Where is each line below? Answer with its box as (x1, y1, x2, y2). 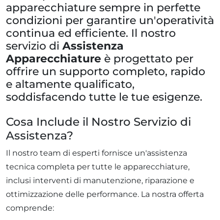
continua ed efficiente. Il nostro (6, 26, 176, 39)
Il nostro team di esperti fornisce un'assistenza (6, 148, 187, 158)
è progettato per (101, 52, 193, 65)
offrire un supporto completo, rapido (6, 64, 205, 78)
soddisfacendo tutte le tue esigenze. (6, 90, 202, 103)
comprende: (6, 203, 54, 213)
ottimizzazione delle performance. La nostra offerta (6, 189, 204, 199)
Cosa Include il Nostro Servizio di (6, 114, 191, 129)
